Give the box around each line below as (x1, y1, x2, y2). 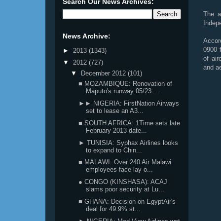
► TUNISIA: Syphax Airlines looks (78, 139, 179, 147)
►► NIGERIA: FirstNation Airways (78, 100, 180, 107)
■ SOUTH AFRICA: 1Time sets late (78, 119, 181, 127)
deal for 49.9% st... (86, 205, 141, 213)
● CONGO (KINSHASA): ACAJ (78, 178, 168, 185)
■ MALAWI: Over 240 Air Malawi (78, 158, 172, 166)
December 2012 (80, 69, 128, 77)
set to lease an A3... (86, 107, 144, 114)
